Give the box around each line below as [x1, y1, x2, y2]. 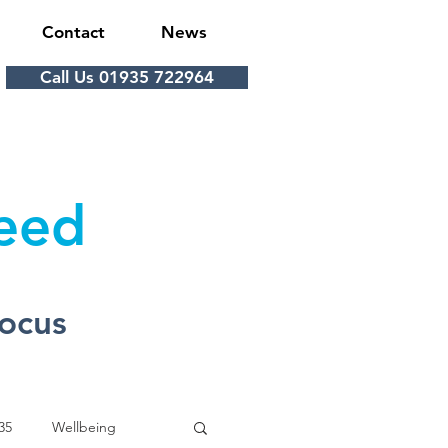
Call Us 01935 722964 [40, 67, 214, 87]
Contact [42, 22, 105, 42]
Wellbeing [52, 417, 116, 436]
